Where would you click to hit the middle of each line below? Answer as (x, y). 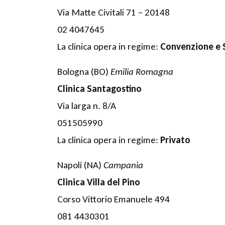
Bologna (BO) (84, 71)
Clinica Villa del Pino (99, 182)
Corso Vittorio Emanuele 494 (114, 199)
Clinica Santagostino (99, 88)
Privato (175, 140)
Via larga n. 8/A (87, 105)
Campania (123, 165)
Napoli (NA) (80, 165)
